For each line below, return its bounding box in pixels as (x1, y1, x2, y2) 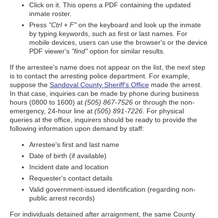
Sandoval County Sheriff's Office (50, 81, 149, 89)
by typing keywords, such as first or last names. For (29, 30, 187, 37)
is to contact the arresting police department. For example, (10, 72, 190, 80)
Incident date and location (29, 163, 109, 171)
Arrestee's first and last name (29, 141, 119, 148)
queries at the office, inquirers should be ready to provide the (10, 116, 197, 124)
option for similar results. (88, 47, 165, 55)
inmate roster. (29, 10, 72, 18)
